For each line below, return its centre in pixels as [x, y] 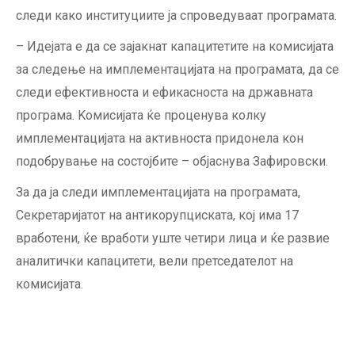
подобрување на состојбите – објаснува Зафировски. [172, 161]
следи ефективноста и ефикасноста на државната [164, 92]
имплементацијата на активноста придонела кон [160, 138]
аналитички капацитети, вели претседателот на [155, 261]
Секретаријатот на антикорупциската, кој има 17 [157, 215]
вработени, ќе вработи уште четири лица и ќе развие [173, 238]
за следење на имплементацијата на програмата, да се [177, 69]
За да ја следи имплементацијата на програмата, [158, 192]
